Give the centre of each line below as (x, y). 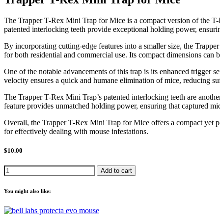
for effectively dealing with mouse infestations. (76, 131)
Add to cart (116, 171)
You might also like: (27, 191)
